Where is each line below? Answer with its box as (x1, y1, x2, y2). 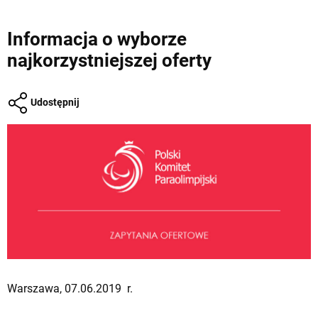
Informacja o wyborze (7, 28, 187, 50)
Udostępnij (28, 96, 79, 108)
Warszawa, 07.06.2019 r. (7, 281, 133, 295)
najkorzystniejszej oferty (7, 50, 212, 71)
